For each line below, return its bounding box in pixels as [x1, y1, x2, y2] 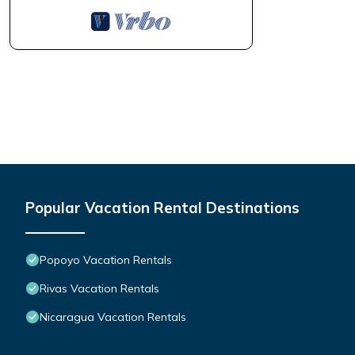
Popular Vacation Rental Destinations [25, 198, 300, 218]
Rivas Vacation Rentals [40, 281, 159, 296]
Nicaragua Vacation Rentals [40, 310, 186, 325]
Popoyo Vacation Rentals [40, 253, 172, 268]
